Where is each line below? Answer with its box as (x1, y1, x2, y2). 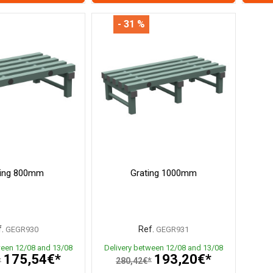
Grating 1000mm (130, 167, 197, 179)
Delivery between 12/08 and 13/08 (104, 243, 223, 252)
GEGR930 (5, 224, 38, 234)
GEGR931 (156, 224, 189, 234)
